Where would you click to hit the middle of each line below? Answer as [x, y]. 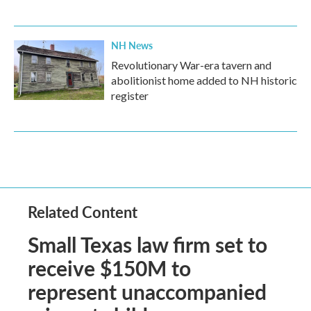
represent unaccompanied [147, 292]
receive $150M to [109, 268]
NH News [132, 45]
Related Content [83, 212]
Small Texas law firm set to [148, 244]
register [130, 95]
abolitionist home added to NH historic [204, 80]
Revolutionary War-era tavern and [191, 65]
